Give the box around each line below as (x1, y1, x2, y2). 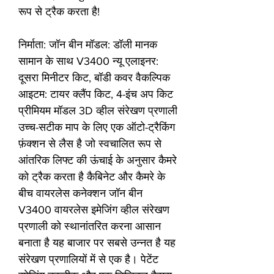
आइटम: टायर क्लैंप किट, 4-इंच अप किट (18, 88, 173, 101)
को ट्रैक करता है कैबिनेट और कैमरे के (18, 171, 165, 183)
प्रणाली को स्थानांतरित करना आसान (18, 220, 161, 233)
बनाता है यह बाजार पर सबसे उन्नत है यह (18, 237, 176, 250)
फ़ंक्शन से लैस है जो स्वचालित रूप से (18, 138, 161, 150)
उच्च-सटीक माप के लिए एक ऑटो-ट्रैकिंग (18, 121, 175, 134)
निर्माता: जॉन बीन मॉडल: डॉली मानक (18, 39, 157, 51)
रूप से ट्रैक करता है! (18, 6, 100, 18)
